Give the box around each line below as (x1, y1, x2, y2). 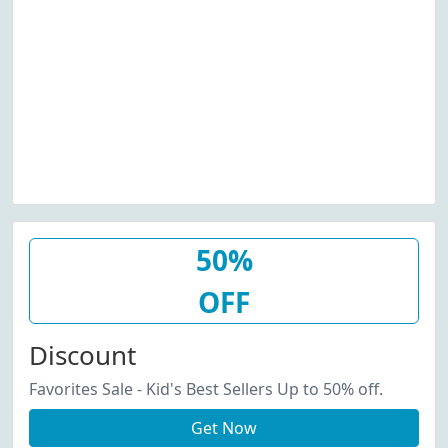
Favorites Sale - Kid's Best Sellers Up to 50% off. (29, 378, 383, 400)
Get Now (191, 417, 257, 439)
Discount (29, 337, 136, 373)
